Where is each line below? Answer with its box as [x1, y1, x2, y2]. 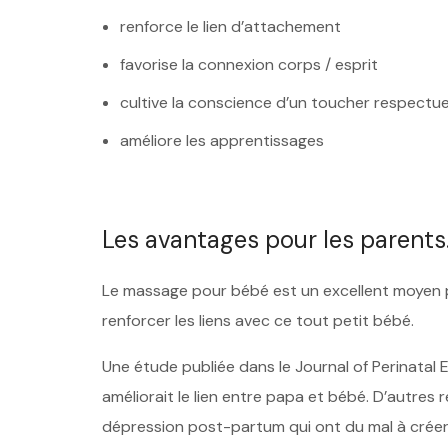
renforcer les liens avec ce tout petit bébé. [102, 310, 414, 332]
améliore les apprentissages [119, 130, 324, 152]
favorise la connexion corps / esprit [119, 54, 378, 76]
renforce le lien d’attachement [119, 16, 341, 38]
